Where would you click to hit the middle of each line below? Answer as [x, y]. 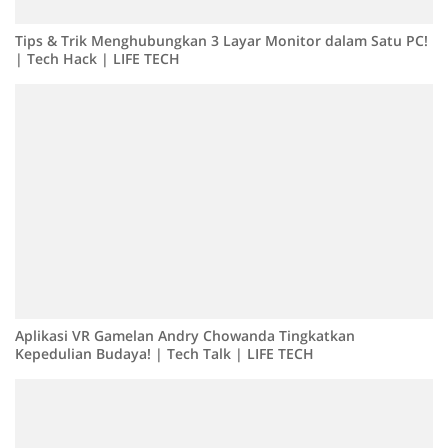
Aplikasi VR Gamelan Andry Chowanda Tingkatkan [185, 336]
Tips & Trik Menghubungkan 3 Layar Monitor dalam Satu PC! [221, 41]
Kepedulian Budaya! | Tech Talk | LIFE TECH [164, 354]
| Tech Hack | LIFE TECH [97, 59]
